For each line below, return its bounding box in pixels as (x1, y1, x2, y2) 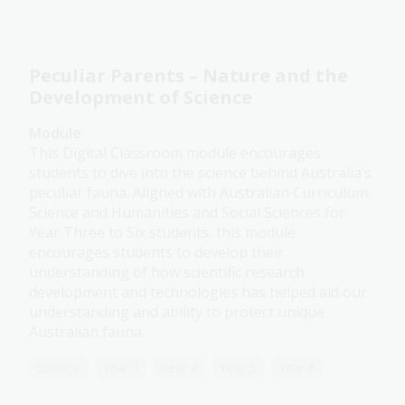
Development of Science (29, 85, 252, 110)
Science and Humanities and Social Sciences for (29, 202, 345, 223)
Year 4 (161, 359, 198, 377)
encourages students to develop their (29, 242, 284, 263)
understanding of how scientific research (29, 262, 305, 283)
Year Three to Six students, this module (29, 222, 296, 243)
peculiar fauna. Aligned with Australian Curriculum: (29, 183, 371, 203)
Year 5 (220, 359, 257, 377)
